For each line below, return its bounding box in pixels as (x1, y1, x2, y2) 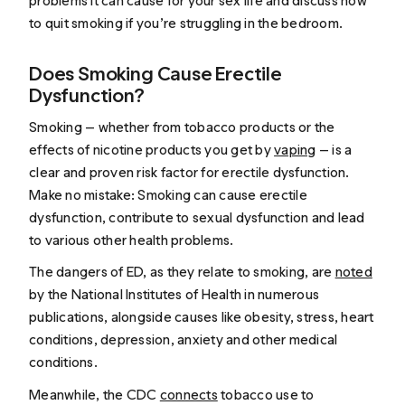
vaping (274, 140, 316, 158)
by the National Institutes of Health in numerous (29, 286, 320, 304)
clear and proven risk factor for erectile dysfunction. (29, 163, 350, 181)
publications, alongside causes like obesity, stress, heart (29, 308, 374, 326)
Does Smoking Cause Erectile (29, 61, 282, 86)
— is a (316, 140, 353, 158)
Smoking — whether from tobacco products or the (29, 118, 335, 136)
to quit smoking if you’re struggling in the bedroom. (29, 14, 344, 32)
